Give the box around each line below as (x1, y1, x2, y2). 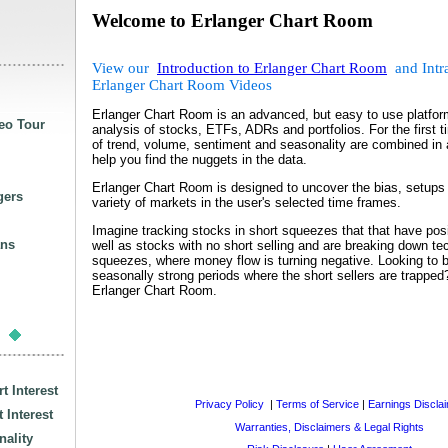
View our (92, 59, 157, 76)
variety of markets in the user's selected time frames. (92, 195, 401, 211)
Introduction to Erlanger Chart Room (157, 59, 387, 76)
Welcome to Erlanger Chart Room (92, 10, 373, 31)
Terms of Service (275, 398, 359, 410)
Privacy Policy (194, 398, 267, 410)
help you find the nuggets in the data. (92, 151, 307, 167)
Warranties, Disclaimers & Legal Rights (232, 420, 424, 433)
